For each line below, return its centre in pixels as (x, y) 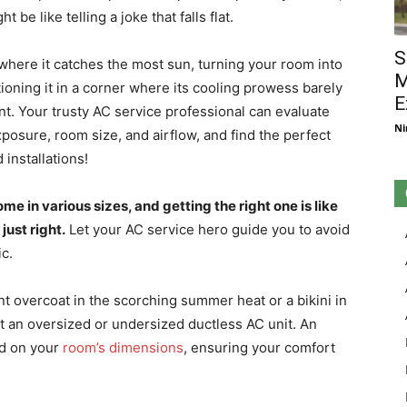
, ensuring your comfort (259, 347)
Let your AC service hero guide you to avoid (208, 229)
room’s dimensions (123, 347)
